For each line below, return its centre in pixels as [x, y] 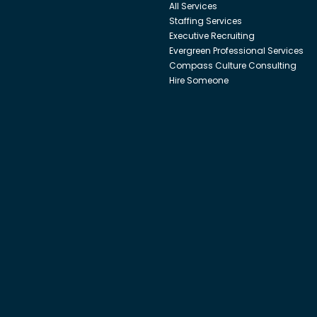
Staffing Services [205, 21]
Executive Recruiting [212, 35]
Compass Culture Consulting [232, 65]
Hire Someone [198, 80]
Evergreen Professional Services [236, 50]
